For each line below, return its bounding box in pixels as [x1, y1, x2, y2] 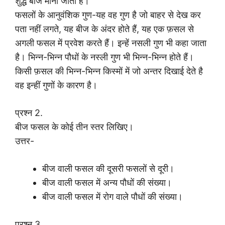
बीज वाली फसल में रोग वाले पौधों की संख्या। [42, 191, 183, 202]
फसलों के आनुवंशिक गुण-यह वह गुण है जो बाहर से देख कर [15, 10, 201, 21]
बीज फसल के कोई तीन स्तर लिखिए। [15, 122, 134, 133]
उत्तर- [15, 136, 34, 147]
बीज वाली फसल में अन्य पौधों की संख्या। [42, 177, 172, 188]
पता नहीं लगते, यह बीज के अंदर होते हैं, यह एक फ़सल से [15, 24, 194, 35]
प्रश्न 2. [15, 107, 43, 119]
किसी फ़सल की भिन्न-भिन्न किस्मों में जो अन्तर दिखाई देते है [15, 66, 203, 77]
